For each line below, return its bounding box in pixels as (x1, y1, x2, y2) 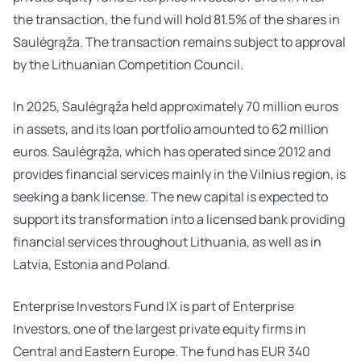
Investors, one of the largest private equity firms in (13, 320, 306, 338)
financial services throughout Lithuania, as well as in (13, 233, 322, 251)
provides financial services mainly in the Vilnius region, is (13, 165, 346, 183)
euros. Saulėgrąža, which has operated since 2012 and (13, 143, 330, 160)
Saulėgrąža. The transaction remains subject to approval (13, 33, 346, 51)
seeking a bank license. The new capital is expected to (13, 188, 328, 205)
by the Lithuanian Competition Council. (13, 56, 243, 73)
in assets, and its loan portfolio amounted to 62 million (13, 120, 329, 138)
